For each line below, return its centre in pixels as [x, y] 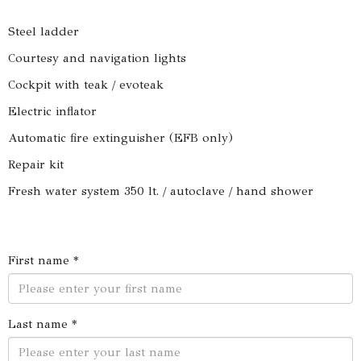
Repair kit [36, 164]
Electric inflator [52, 111]
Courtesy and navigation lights [97, 58]
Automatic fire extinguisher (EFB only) [120, 138]
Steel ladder [44, 31]
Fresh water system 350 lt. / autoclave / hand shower [162, 191]
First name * [43, 260]
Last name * [42, 324]
